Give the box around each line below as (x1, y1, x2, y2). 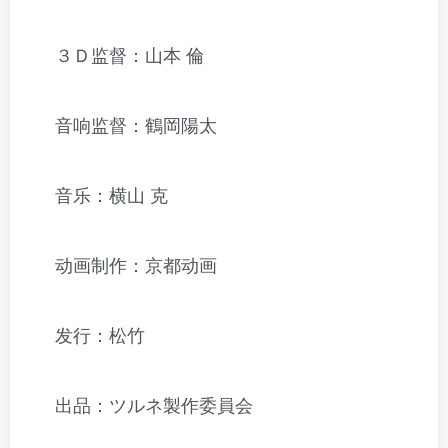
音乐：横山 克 (55, 186, 168, 207)
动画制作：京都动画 (55, 256, 217, 277)
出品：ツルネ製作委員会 (55, 396, 253, 417)
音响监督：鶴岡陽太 (55, 116, 217, 137)
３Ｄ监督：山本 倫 (55, 46, 204, 67)
